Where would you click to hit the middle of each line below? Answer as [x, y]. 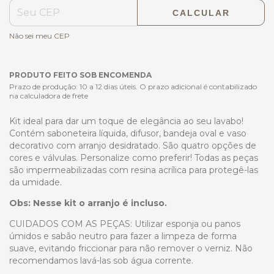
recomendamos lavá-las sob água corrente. [101, 260]
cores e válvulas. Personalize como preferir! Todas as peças [134, 157]
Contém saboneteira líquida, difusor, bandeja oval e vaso [128, 133]
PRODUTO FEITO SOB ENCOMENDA [80, 75]
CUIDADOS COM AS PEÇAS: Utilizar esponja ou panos [125, 224]
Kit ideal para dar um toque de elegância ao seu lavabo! [126, 121]
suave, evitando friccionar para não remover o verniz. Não [131, 248]
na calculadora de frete [49, 95]
